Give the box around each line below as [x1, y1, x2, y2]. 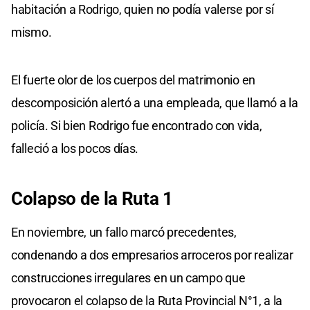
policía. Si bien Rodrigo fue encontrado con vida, [11, 118, 262, 134]
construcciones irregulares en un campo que [11, 271, 246, 286]
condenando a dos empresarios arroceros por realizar [11, 248, 293, 263]
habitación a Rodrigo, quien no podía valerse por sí [11, 2, 274, 17]
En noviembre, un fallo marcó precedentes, [11, 225, 237, 240]
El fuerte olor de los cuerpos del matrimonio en [11, 73, 255, 88]
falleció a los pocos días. [11, 141, 139, 156]
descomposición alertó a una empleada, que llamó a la [11, 95, 298, 111]
